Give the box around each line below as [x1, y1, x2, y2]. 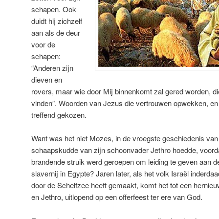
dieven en [31, 74, 62, 85]
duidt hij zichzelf [31, 15, 82, 26]
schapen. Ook [31, 3, 76, 14]
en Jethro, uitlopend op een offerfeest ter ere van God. [31, 192, 202, 202]
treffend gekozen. [31, 109, 87, 120]
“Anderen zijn [31, 62, 73, 73]
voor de [31, 39, 55, 49]
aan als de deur [31, 27, 80, 38]
